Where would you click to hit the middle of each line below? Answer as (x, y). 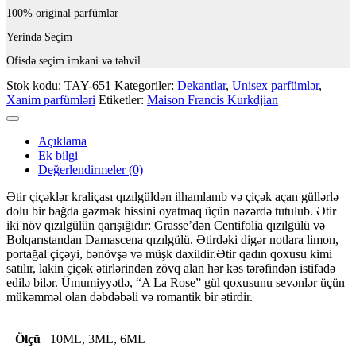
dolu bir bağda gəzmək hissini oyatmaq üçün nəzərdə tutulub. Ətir (171, 211)
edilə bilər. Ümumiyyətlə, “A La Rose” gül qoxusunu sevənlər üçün (176, 282)
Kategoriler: (146, 85)
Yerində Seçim (39, 37)
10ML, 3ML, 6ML (98, 339)
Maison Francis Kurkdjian (213, 99)
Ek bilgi (58, 155)
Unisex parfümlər (275, 85)
